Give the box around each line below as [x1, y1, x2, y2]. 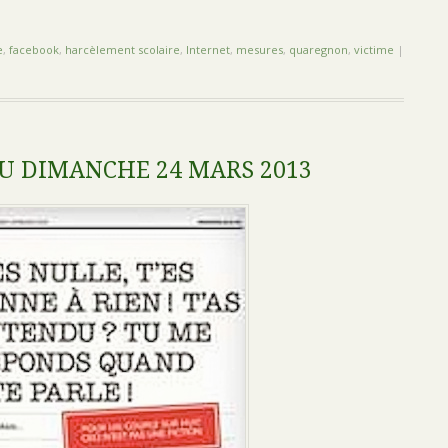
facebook [9, 42, 59, 58]
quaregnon [289, 42, 348, 58]
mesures [236, 42, 283, 58]
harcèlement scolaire [65, 42, 180, 58]
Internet [186, 42, 230, 58]
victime [354, 42, 394, 58]
